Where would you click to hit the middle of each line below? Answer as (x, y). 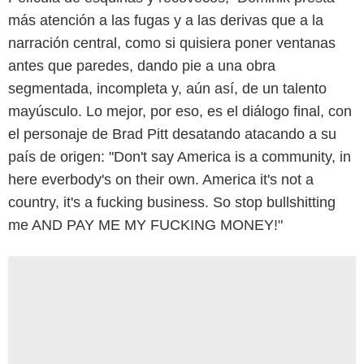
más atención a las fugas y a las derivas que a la (166, 20)
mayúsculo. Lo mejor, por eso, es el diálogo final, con (180, 111)
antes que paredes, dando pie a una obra (142, 65)
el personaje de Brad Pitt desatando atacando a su (172, 134)
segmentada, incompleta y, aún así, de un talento (167, 88)
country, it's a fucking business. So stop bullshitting (172, 202)
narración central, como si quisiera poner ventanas (172, 43)
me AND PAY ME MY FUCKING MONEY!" (145, 225)
